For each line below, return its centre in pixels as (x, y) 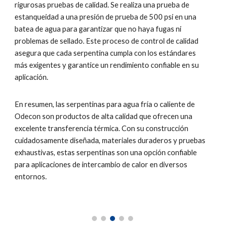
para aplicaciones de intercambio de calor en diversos (101, 164)
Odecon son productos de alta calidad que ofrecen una (104, 116)
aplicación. (32, 77)
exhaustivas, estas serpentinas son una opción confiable (106, 152)
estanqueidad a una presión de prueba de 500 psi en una (106, 17)
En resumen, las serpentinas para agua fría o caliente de (105, 104)
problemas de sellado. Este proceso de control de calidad (107, 41)
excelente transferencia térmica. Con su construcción (102, 128)
